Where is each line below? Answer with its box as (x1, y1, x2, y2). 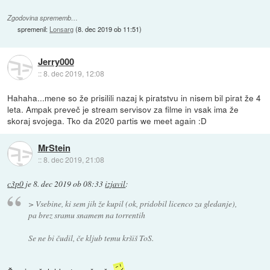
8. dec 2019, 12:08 (43, 68, 104, 79)
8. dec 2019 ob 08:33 (33, 178, 104, 189)
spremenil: (17, 24, 50, 34)
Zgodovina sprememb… (7, 13, 78, 22)
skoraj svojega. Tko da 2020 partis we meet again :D (7, 114, 207, 127)
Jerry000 (37, 55, 74, 69)
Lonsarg (49, 24, 74, 34)
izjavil (105, 178, 126, 189)
